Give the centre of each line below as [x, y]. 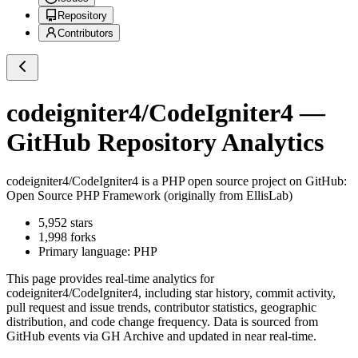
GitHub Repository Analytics [165, 142]
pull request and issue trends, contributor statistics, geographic [161, 308]
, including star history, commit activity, [237, 293]
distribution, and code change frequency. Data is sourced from [162, 322]
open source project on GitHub [264, 181]
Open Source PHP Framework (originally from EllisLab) [149, 196]
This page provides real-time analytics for [110, 279]
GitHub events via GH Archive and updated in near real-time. [161, 336]
